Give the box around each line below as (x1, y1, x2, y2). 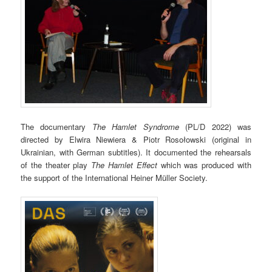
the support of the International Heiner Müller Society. (21, 171, 208, 183)
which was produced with (160, 158, 251, 171)
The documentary (21, 120, 92, 132)
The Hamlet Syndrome (92, 120, 179, 132)
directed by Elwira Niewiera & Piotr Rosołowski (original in (21, 133, 251, 145)
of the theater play (21, 158, 92, 171)
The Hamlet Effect (91, 158, 161, 171)
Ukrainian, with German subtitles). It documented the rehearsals (21, 146, 251, 158)
